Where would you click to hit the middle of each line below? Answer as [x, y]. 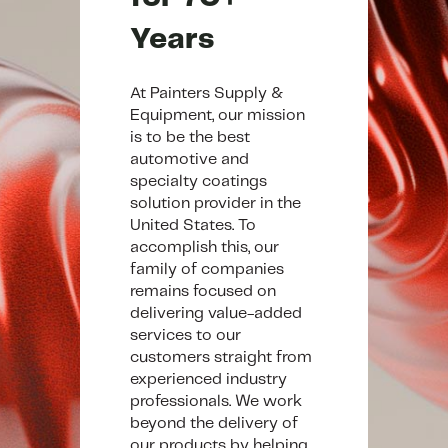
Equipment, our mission [217, 115]
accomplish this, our [204, 247]
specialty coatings [198, 181]
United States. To [193, 225]
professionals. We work [216, 401]
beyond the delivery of [214, 423]
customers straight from [221, 357]
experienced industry [208, 379]
